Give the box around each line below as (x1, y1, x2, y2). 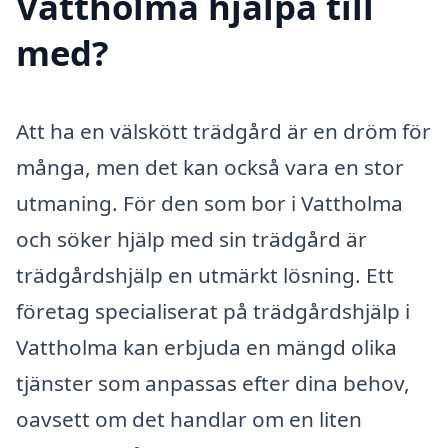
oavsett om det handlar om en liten (16, 404, 362, 433)
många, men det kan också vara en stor (16, 152, 404, 181)
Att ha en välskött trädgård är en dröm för (16, 116, 431, 145)
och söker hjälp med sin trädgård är (16, 224, 367, 253)
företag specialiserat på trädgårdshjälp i (16, 296, 410, 325)
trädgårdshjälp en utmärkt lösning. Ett (16, 260, 394, 289)
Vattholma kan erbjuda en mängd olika (16, 332, 397, 361)
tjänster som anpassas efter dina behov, (16, 368, 410, 397)
